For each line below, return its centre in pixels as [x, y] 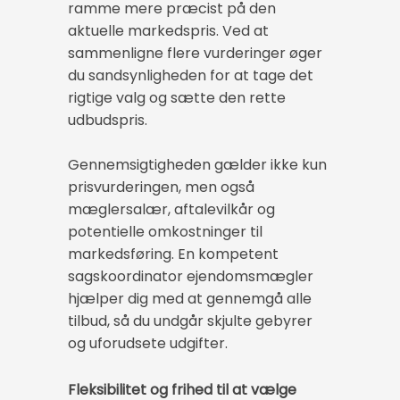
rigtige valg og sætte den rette [177, 98]
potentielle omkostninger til [165, 232]
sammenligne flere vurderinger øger [195, 54]
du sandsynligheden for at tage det [191, 76]
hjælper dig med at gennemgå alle [190, 299]
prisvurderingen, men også [161, 187]
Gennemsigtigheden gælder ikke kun [197, 165]
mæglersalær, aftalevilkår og [171, 210]
